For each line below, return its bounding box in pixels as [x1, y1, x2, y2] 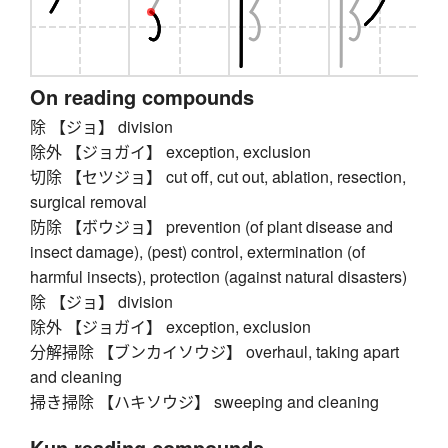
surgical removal [30, 190, 147, 214]
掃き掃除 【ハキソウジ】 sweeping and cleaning [30, 390, 379, 414]
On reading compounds [30, 82, 254, 112]
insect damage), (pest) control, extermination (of [30, 240, 365, 264]
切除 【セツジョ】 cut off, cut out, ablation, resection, [30, 165, 406, 189]
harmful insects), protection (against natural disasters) [30, 265, 407, 289]
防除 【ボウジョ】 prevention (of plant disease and [30, 215, 393, 239]
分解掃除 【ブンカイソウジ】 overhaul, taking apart [30, 340, 399, 364]
